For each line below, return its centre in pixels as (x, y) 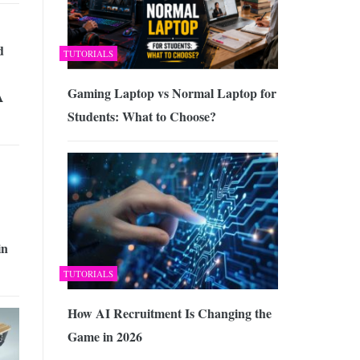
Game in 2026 (104, 337)
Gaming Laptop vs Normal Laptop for (172, 92)
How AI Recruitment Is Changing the (169, 313)
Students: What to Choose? (141, 116)
